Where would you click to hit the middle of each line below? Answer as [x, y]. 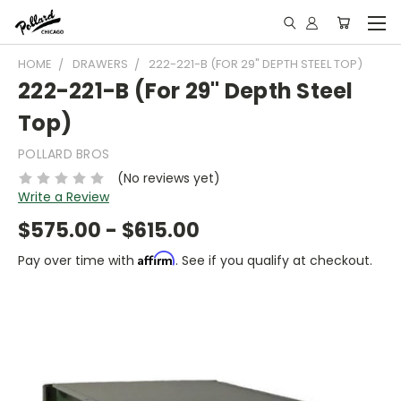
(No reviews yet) [168, 178]
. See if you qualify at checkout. [274, 260]
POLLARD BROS [64, 154]
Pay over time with [78, 260]
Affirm [157, 258]
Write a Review [64, 196]
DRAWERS [100, 64]
